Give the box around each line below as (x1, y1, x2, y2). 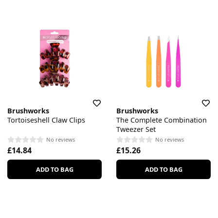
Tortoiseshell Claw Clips (7, 115, 85, 125)
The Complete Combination (116, 115, 207, 125)
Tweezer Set (116, 124, 156, 134)
